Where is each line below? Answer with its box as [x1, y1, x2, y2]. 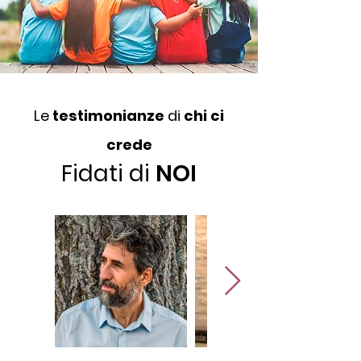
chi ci [184, 106, 224, 126]
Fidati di [61, 158, 156, 189]
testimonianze [52, 106, 168, 126]
